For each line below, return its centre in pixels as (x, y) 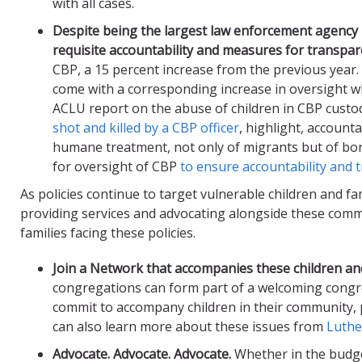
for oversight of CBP (116, 166)
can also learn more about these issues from (189, 326)
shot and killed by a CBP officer (146, 127)
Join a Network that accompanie (149, 268)
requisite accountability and (137, 50)
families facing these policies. (108, 232)
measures (252, 50)
